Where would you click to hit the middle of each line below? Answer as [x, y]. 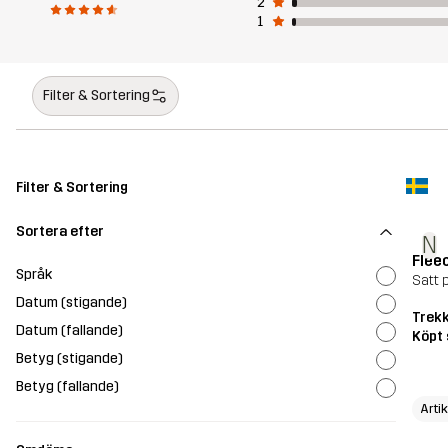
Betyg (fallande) [67, 386]
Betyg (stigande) [69, 358]
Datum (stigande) [71, 302]
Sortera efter [60, 231]
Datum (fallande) [69, 330]
